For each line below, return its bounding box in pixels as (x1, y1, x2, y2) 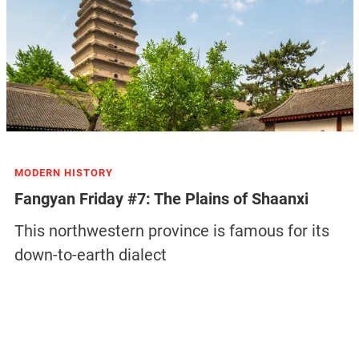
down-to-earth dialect (14, 245, 167, 265)
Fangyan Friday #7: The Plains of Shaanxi (14, 189, 309, 209)
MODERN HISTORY (14, 167, 113, 179)
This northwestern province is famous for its (14, 221, 329, 241)
